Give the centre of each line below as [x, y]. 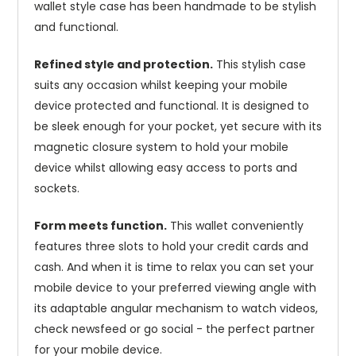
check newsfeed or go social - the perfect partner [174, 329]
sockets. [57, 189]
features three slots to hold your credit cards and [171, 247]
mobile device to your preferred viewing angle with [175, 288]
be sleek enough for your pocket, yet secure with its [178, 127]
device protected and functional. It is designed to [172, 106]
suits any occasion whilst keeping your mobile [161, 85]
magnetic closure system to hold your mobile [161, 147]
